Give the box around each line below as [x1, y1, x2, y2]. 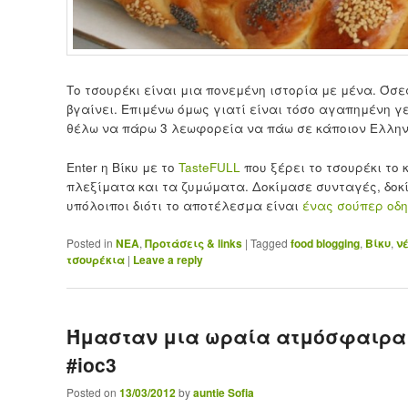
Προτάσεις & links [144, 234, 242, 251]
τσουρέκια [66, 250, 125, 268]
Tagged [250, 234, 288, 250]
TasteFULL [178, 158, 244, 176]
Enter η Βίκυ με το [66, 158, 178, 176]
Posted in [66, 234, 113, 250]
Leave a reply [132, 250, 203, 268]
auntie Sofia [192, 384, 254, 402]
